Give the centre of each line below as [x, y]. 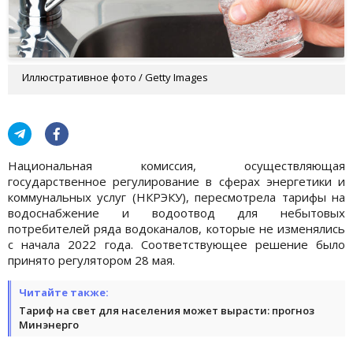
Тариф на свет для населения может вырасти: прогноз [167, 310]
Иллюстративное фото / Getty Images [115, 77]
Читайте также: [64, 292]
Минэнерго [49, 324]
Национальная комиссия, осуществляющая [176, 165]
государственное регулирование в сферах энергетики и [176, 181]
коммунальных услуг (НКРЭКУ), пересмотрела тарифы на [176, 197]
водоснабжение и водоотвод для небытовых [176, 212]
